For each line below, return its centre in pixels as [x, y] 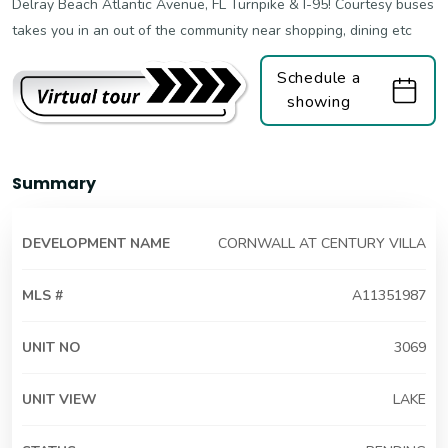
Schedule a [318, 78]
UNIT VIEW [59, 399]
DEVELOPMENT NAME [96, 243]
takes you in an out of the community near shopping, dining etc [212, 30]
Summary [54, 183]
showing [318, 102]
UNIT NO [51, 347]
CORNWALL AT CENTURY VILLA [322, 243]
